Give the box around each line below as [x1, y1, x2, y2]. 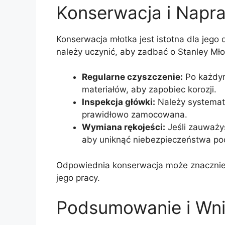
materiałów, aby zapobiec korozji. [82, 84, 216, 95]
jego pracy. [56, 172, 100, 183]
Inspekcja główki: [82, 97, 155, 107]
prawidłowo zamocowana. [82, 109, 187, 120]
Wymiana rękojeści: [82, 122, 165, 133]
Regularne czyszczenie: [82, 72, 183, 82]
